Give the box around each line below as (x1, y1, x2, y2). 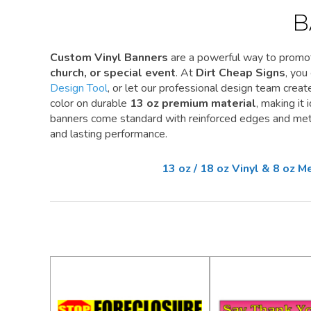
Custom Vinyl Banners (50, 50, 168, 66)
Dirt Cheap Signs (196, 65, 285, 81)
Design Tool (50, 81, 108, 96)
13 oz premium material (130, 96, 256, 112)
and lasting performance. (50, 126, 167, 142)
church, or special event (50, 65, 176, 81)
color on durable (50, 96, 130, 112)
